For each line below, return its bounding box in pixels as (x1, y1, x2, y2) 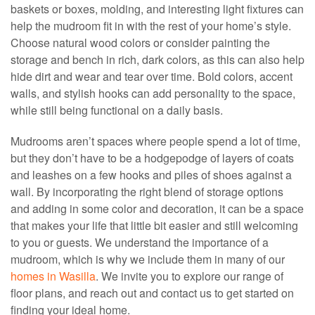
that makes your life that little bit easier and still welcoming (11, 217, 298, 234)
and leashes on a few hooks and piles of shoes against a (11, 167, 292, 184)
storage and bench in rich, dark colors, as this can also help (11, 51, 304, 68)
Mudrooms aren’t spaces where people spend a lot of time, (11, 133, 300, 150)
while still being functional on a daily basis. (11, 102, 223, 119)
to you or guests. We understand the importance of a (11, 234, 269, 251)
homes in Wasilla (11, 268, 96, 285)
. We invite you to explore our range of (96, 268, 283, 285)
